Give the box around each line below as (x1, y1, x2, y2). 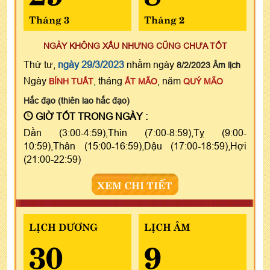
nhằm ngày (124, 58, 177, 70)
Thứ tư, (24, 58, 58, 70)
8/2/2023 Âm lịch (177, 60, 240, 70)
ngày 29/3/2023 (58, 58, 124, 70)
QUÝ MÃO (183, 76, 223, 86)
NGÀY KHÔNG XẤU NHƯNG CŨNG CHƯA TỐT (43, 40, 227, 51)
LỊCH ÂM (143, 218, 190, 233)
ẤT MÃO (125, 76, 157, 86)
